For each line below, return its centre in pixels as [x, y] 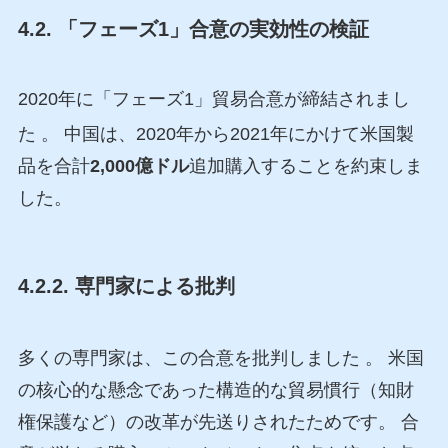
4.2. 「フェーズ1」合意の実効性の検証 [193, 29]
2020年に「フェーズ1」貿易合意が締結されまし [213, 98]
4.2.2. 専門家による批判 [126, 285]
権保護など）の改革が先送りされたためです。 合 [218, 422]
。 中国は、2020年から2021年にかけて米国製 [227, 133]
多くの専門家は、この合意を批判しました [191, 358]
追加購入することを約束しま [305, 165]
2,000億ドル [139, 165]
